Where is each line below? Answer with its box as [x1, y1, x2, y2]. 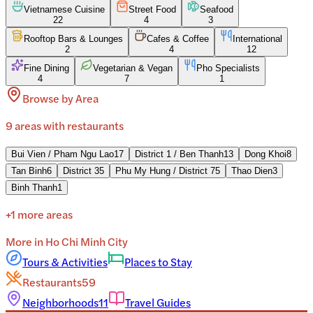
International [233, 33, 282, 44]
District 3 [63, 165, 99, 176]
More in [6, 233, 45, 249]
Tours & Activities [22, 253, 108, 270]
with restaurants [41, 117, 124, 133]
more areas [15, 205, 73, 222]
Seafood [200, 3, 233, 15]
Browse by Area [22, 89, 99, 106]
